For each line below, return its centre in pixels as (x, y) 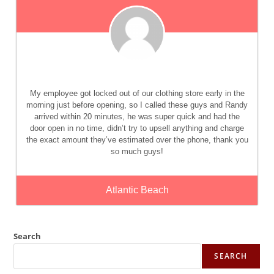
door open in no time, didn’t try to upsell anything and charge (137, 128)
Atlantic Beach (137, 190)
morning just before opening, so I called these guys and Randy (137, 105)
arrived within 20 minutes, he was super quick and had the (137, 116)
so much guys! (137, 151)
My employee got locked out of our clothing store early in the (137, 93)
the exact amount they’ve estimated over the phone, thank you (137, 139)
